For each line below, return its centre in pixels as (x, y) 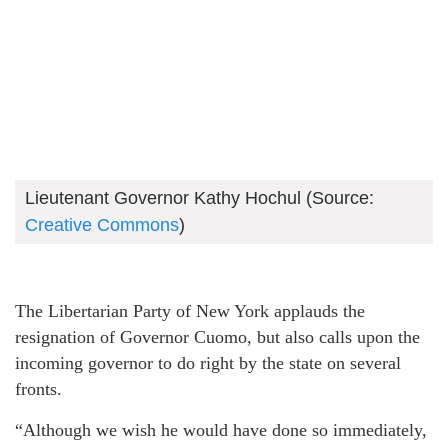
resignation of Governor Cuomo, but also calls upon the (217, 337)
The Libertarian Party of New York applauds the (190, 311)
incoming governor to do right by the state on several (208, 363)
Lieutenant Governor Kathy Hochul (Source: (199, 198)
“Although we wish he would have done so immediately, (221, 430)
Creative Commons (102, 225)
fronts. (38, 389)
